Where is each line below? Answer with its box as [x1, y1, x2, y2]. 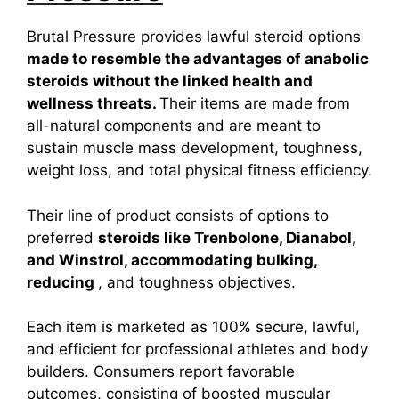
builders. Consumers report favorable [27, 362, 295, 380]
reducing [27, 273, 98, 291]
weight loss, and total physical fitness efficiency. [27, 161, 372, 179]
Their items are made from [159, 94, 350, 112]
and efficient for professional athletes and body [27, 340, 368, 358]
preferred [27, 228, 98, 247]
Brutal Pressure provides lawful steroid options [27, 28, 361, 45]
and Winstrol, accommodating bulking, [27, 250, 318, 269]
